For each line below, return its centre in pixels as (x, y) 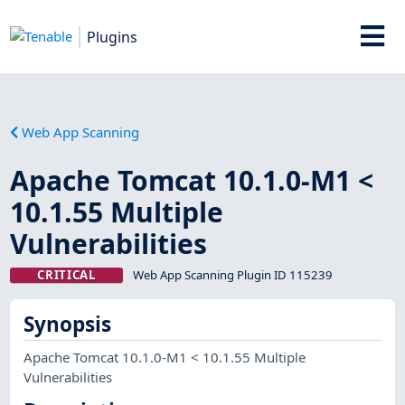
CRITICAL (66, 274)
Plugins (113, 37)
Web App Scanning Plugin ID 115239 (232, 274)
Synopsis (68, 325)
